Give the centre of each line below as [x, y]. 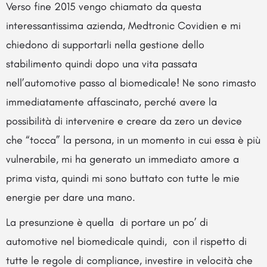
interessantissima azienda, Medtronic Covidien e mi [123, 25]
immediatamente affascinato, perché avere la [111, 102]
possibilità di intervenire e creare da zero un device [124, 121]
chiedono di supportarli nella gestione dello [105, 44]
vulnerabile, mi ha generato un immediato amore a [122, 159]
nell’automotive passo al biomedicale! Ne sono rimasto [131, 83]
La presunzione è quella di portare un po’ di [107, 222]
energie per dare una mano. [71, 197]
